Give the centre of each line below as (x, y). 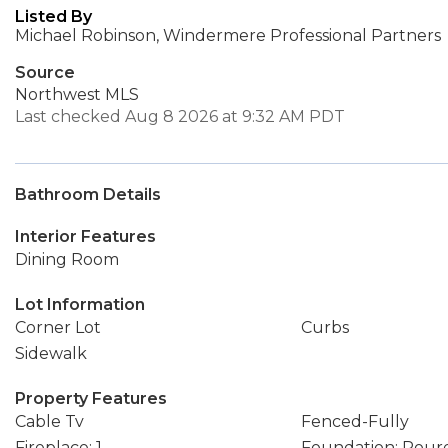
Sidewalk (51, 353)
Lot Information (80, 304)
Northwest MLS (77, 94)
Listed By (53, 16)
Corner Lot (58, 327)
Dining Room (67, 259)
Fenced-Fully (354, 421)
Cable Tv (49, 421)
